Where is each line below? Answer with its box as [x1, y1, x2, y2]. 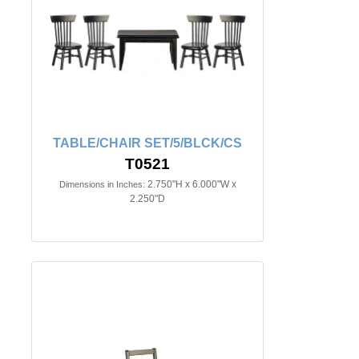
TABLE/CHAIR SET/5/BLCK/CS [53, 136, 242, 150]
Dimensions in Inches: [58, 179, 145, 189]
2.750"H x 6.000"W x [147, 179, 236, 190]
